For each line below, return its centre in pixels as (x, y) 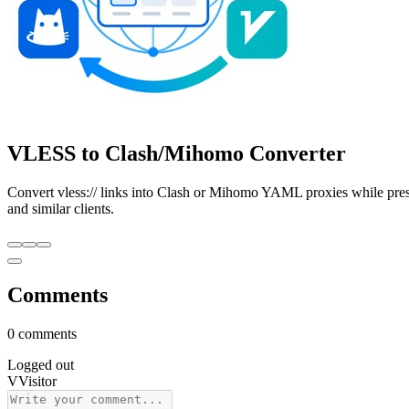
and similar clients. (61, 208)
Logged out (41, 364)
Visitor (37, 381)
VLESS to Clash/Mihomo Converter (177, 153)
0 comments (42, 333)
